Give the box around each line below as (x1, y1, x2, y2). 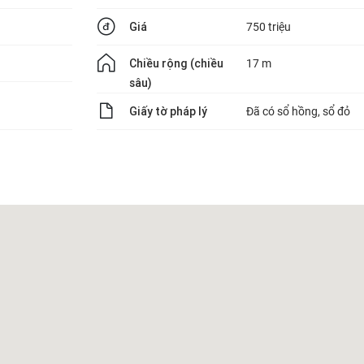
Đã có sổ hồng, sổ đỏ (246, 105, 350, 118)
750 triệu (246, 20, 291, 33)
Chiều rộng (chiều (129, 56, 223, 71)
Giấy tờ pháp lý (129, 104, 207, 119)
